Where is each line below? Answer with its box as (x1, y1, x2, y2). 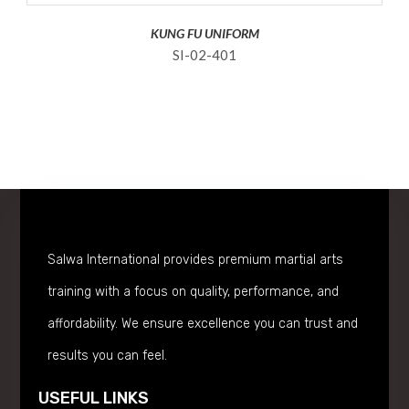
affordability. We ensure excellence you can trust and (47, 315, 359, 331)
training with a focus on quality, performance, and (47, 283, 340, 299)
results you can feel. (47, 347, 168, 363)
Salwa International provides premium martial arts (47, 251, 344, 267)
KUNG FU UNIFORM (150, 26, 259, 42)
